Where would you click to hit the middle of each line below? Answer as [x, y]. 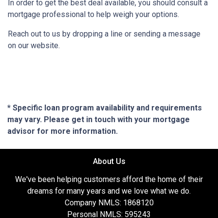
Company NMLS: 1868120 [109, 203]
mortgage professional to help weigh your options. [93, 15]
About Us [109, 162]
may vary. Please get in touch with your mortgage [99, 120]
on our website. [34, 46]
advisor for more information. [63, 131]
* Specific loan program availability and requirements [105, 108]
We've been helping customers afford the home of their [109, 180]
